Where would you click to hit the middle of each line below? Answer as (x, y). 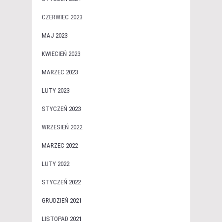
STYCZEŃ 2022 (61, 182)
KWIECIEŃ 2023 (61, 54)
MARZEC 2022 (60, 145)
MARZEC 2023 (60, 72)
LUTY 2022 (55, 164)
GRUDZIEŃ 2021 (62, 200)
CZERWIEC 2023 (62, 17)
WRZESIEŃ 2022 (62, 127)
